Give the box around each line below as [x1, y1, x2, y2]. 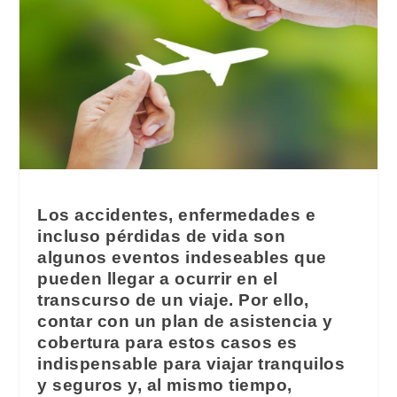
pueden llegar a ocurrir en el [37, 269, 278, 288]
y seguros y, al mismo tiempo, [37, 375, 292, 394]
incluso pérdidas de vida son [37, 226, 286, 245]
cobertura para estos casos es [37, 332, 298, 352]
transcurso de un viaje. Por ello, [37, 290, 309, 309]
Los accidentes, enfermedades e [37, 205, 316, 224]
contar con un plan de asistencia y [37, 311, 333, 331]
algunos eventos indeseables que [37, 247, 327, 267]
